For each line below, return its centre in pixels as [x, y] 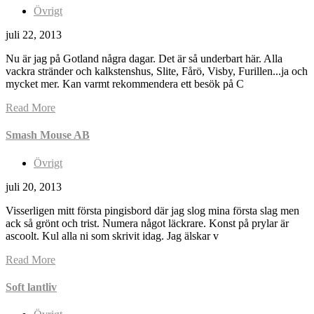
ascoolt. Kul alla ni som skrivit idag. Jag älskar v [112, 235]
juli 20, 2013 [34, 186]
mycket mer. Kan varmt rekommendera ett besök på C [125, 84]
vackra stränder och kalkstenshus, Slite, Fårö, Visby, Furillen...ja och [157, 71]
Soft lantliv [31, 287]
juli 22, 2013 [34, 35]
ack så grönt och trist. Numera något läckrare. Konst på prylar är [147, 223]
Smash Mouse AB [48, 135]
